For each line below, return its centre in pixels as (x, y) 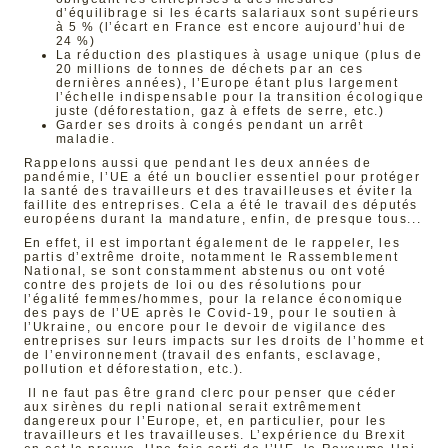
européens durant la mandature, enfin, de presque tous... (222, 219)
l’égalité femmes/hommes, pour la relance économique (213, 299)
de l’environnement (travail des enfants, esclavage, (202, 355)
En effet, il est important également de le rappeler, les (212, 243)
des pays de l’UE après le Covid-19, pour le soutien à (210, 313)
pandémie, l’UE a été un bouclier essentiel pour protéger (222, 177)
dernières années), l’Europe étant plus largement (227, 83)
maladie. (85, 139)
